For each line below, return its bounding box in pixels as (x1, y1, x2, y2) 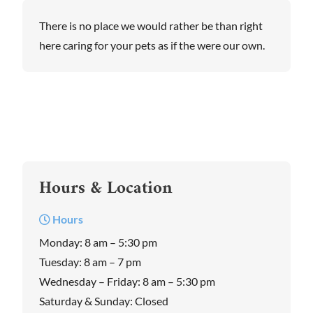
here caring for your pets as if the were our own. (39, 38, 265, 52)
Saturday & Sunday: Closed (39, 294, 168, 308)
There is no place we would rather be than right (39, 19, 263, 33)
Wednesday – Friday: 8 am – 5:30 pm (39, 275, 215, 289)
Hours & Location (39, 173, 173, 205)
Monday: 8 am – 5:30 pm (39, 235, 157, 249)
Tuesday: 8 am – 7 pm (39, 255, 141, 269)
